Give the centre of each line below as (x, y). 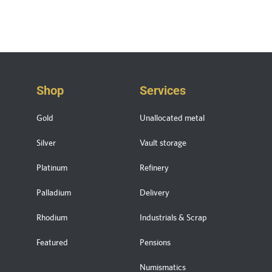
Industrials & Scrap (173, 218)
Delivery (154, 193)
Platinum (52, 168)
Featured (52, 243)
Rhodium (52, 218)
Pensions (155, 243)
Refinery (154, 168)
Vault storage (163, 143)
